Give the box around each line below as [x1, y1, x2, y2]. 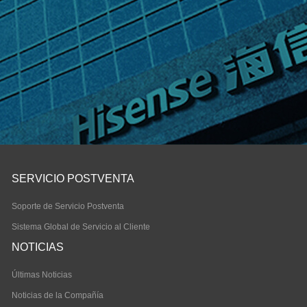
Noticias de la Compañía [12, 291, 103, 300]
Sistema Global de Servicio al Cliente [12, 222, 150, 232]
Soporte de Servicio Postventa [12, 201, 124, 211]
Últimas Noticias [12, 270, 72, 280]
